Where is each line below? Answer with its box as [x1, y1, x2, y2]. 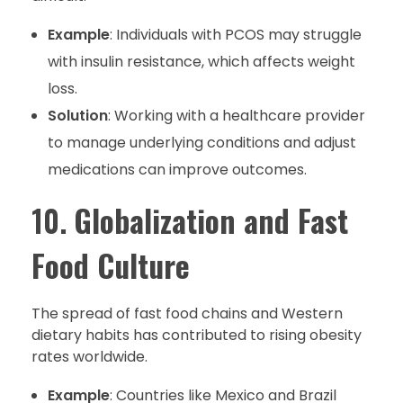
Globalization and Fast [74, 198, 348, 244]
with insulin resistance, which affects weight [47, 51, 355, 73]
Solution [47, 105, 108, 127]
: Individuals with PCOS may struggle [109, 24, 362, 46]
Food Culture [31, 243, 190, 289]
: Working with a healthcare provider [107, 105, 365, 127]
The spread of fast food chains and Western [31, 303, 343, 325]
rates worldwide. [31, 346, 148, 368]
